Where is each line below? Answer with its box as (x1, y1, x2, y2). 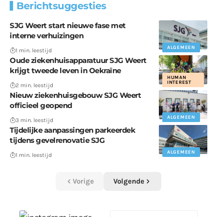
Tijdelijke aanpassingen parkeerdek (10, 125, 135, 135)
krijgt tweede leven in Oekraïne (10, 66, 121, 76)
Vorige (73, 177, 94, 186)
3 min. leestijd (15, 117, 53, 124)
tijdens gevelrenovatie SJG (10, 136, 105, 145)
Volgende (113, 177, 144, 186)
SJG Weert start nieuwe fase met (10, 21, 126, 31)
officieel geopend (10, 101, 72, 110)
